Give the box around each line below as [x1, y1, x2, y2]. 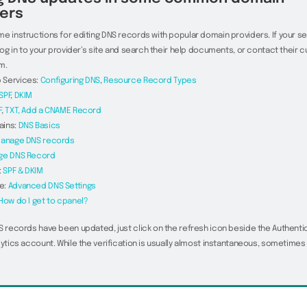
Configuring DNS [40, 76, 101, 86]
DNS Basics [18, 121, 60, 131]
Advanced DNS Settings [8, 182, 96, 191]
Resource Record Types [103, 76, 197, 86]
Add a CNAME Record [21, 106, 101, 116]
